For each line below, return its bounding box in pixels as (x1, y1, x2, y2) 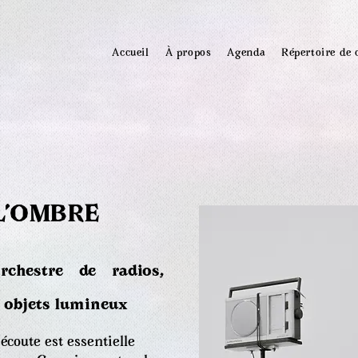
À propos (165, 48, 212, 59)
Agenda (227, 48, 266, 59)
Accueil (112, 48, 149, 59)
